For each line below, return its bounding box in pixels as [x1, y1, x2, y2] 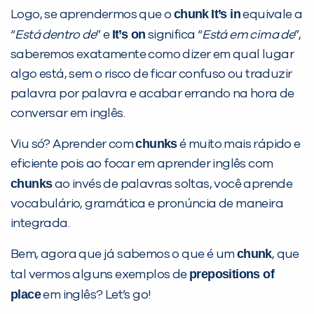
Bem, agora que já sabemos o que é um [11, 248, 237, 261]
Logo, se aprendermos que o [11, 8, 174, 22]
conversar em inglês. [11, 107, 125, 121]
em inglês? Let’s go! [41, 289, 151, 302]
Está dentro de [15, 29, 97, 42]
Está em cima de [202, 29, 295, 42]
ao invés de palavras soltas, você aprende [52, 178, 293, 191]
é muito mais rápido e [177, 138, 301, 151]
